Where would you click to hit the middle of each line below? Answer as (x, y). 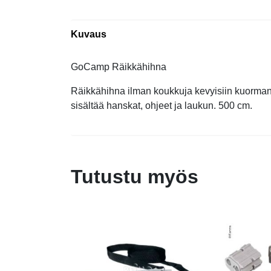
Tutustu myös (135, 177)
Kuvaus (89, 34)
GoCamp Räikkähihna (119, 67)
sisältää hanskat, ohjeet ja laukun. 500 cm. (162, 106)
